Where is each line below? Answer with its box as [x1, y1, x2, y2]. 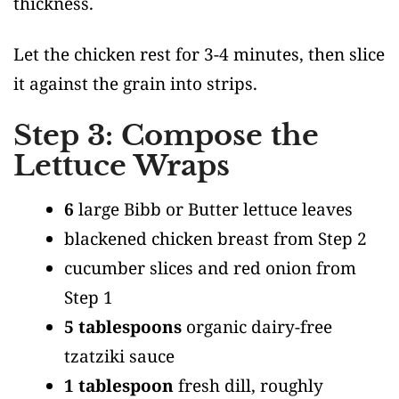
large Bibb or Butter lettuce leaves [74, 197, 353, 221]
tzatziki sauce [64, 344, 175, 368]
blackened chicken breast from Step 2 [64, 226, 367, 250]
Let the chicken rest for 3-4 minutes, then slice [13, 42, 385, 66]
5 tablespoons [64, 314, 182, 338]
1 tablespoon [64, 373, 174, 397]
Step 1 [64, 285, 113, 309]
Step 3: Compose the [13, 117, 319, 153]
